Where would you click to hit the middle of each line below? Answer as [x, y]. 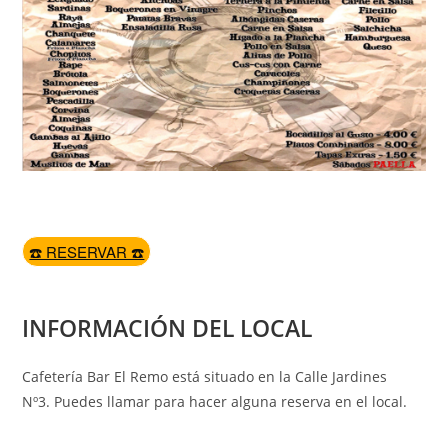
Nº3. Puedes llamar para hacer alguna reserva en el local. [215, 401]
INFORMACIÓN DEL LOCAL [167, 327]
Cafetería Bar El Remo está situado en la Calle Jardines [205, 376]
